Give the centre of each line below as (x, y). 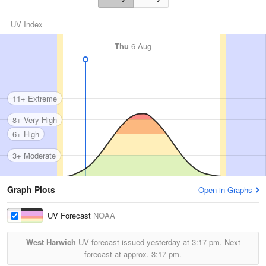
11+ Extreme (35, 98)
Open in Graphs (225, 190)
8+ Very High (35, 119)
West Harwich (51, 242)
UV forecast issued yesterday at (134, 242)
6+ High (26, 134)
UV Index (27, 24)
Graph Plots (31, 189)
